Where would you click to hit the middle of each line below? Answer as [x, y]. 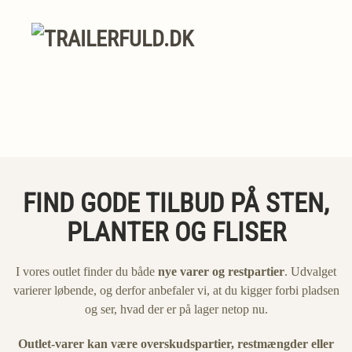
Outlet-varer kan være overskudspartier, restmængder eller [176, 344]
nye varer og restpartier [221, 271]
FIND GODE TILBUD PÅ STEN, [176, 203]
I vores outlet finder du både [87, 271]
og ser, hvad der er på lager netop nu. [176, 309]
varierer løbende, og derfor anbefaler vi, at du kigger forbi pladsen [176, 290]
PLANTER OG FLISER [176, 232]
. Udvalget [310, 271]
